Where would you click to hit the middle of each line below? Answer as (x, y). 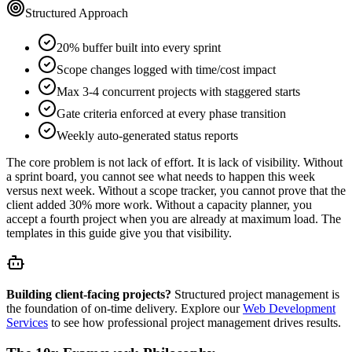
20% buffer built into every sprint (139, 48)
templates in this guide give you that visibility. (119, 233)
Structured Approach (77, 13)
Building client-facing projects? (89, 295)
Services (27, 323)
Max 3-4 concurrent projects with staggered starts (178, 92)
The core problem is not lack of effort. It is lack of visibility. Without (174, 163)
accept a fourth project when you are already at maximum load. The (174, 219)
